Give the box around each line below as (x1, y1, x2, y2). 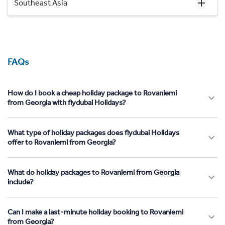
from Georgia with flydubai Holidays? (8, 98, 126, 107)
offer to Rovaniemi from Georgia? (8, 138, 116, 147)
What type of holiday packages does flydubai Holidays (8, 128, 179, 138)
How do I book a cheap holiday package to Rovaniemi (8, 88, 177, 98)
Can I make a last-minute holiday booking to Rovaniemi (8, 207, 183, 217)
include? (8, 177, 34, 187)
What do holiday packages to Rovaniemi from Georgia (8, 168, 179, 177)
